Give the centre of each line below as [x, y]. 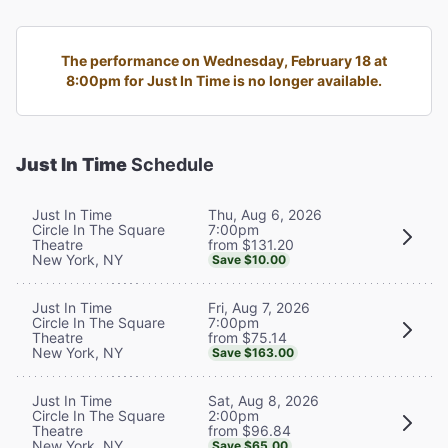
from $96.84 [249, 430]
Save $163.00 [253, 352]
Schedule [170, 164]
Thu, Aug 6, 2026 [265, 214]
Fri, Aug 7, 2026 [259, 307]
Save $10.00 [249, 259]
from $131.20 [251, 244]
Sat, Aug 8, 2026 [263, 400]
